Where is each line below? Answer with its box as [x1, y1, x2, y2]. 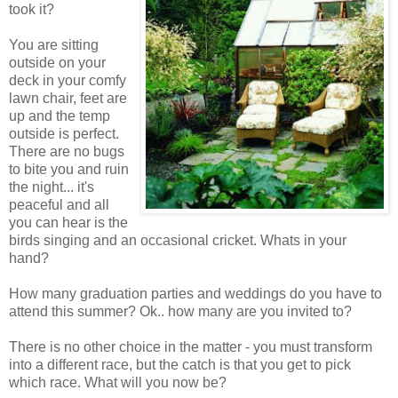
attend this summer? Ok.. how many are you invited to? [9, 304, 352, 320]
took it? [9, 2, 54, 18]
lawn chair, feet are [9, 91, 127, 107]
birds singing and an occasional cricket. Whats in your [9, 233, 346, 249]
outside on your [9, 55, 106, 71]
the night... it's [9, 179, 94, 195]
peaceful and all [9, 197, 109, 213]
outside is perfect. [9, 126, 119, 142]
